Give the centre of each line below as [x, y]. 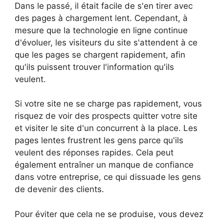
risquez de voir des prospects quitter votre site [106, 116]
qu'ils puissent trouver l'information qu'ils [94, 67]
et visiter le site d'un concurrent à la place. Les [106, 128]
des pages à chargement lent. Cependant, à [101, 18]
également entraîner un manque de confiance [104, 165]
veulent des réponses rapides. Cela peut [94, 153]
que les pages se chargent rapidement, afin [100, 55]
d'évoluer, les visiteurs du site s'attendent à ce [106, 42]
